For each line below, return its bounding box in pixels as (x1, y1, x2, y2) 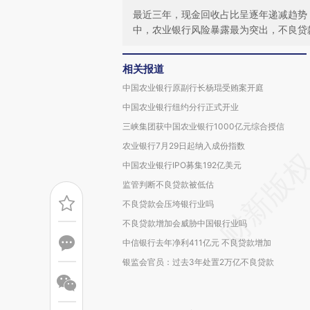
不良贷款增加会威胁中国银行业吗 (122, 218, 247, 228)
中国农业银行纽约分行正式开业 (122, 102, 239, 112)
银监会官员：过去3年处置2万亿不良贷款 (122, 257, 274, 267)
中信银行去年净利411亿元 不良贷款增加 (122, 237, 271, 248)
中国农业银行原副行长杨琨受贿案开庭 (122, 82, 264, 93)
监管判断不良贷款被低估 (122, 179, 214, 190)
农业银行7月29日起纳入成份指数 (122, 140, 245, 151)
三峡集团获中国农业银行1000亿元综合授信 (122, 121, 284, 131)
